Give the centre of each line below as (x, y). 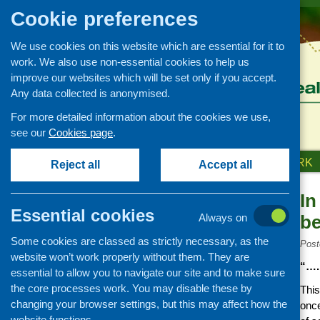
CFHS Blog (161, 241)
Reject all (75, 165)
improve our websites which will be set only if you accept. (144, 77)
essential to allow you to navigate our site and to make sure (148, 272)
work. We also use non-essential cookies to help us (130, 62)
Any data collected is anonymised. (90, 93)
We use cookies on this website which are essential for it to (147, 46)
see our (30, 132)
